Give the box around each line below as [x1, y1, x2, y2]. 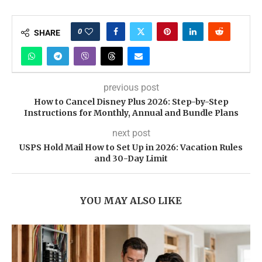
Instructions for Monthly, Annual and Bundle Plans [23, 108, 239, 119]
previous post [103, 82, 159, 94]
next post [112, 127, 150, 139]
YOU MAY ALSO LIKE [80, 195, 182, 207]
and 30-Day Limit [94, 153, 168, 164]
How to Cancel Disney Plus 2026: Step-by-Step [33, 96, 229, 108]
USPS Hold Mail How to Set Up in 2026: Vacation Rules [19, 142, 243, 153]
